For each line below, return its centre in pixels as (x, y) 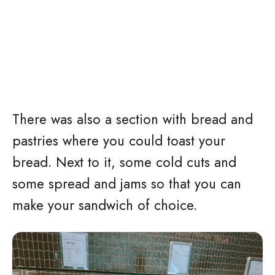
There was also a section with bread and (133, 119)
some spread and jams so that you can (127, 184)
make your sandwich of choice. (105, 205)
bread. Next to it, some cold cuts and (124, 162)
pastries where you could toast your (119, 141)
